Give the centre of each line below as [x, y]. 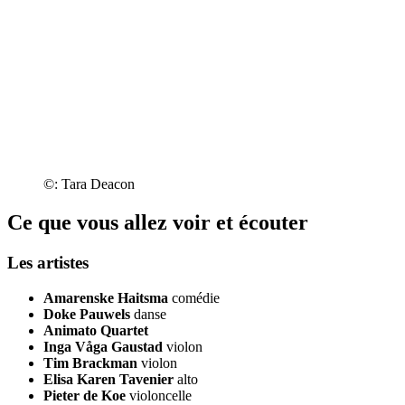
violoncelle [160, 395]
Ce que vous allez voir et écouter [158, 223]
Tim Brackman [90, 363]
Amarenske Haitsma [106, 297]
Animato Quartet [96, 330]
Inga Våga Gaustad [103, 346]
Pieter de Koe [85, 395]
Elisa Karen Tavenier [108, 379]
